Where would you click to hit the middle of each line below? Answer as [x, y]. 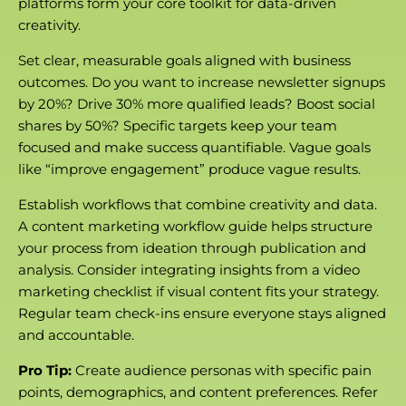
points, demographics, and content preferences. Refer [198, 392]
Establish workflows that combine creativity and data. [198, 205]
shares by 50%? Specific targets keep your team [178, 126]
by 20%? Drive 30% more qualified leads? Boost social [197, 104]
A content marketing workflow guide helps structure [195, 227]
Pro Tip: [45, 371]
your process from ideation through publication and [192, 248]
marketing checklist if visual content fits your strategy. [198, 292]
